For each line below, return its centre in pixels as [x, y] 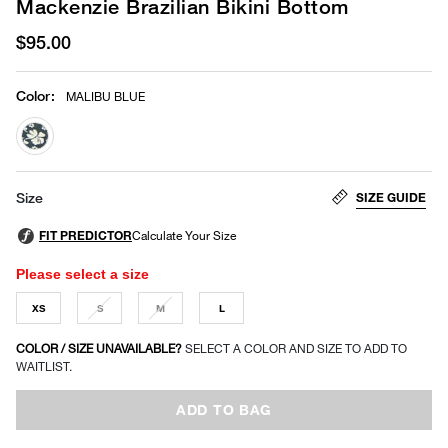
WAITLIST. [44, 366]
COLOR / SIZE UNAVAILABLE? [100, 348]
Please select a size [82, 273]
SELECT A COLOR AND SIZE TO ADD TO [296, 348]
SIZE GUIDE [391, 197]
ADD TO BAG [224, 409]
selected [64, 167]
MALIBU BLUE [105, 96]
